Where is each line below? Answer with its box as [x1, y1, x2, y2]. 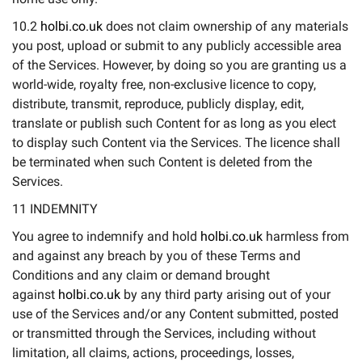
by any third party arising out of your [120, 287, 330, 302]
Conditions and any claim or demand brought [12, 267, 270, 283]
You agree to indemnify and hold [12, 229, 200, 244]
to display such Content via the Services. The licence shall [12, 135, 340, 150]
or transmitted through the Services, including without [12, 326, 316, 341]
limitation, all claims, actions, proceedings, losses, [12, 345, 294, 360]
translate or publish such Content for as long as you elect [12, 116, 336, 131]
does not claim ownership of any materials [103, 19, 348, 34]
